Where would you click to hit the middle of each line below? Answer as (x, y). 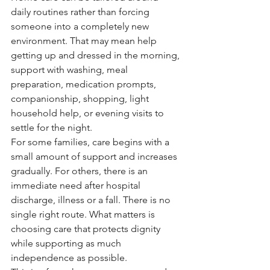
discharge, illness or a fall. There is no (92, 200)
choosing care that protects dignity (87, 229)
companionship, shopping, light (81, 99)
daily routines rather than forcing (81, 12)
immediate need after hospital (77, 185)
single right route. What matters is (84, 214)
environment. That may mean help (85, 41)
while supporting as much (67, 243)
